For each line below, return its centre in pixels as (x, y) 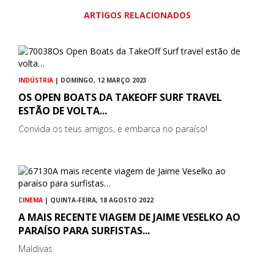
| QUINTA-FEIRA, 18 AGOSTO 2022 (98, 200)
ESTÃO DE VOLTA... (63, 110)
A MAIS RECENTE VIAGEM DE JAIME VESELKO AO (129, 217)
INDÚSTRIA (36, 80)
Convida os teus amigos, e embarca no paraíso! (113, 128)
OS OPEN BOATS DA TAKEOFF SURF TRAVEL (120, 97)
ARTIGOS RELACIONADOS (137, 15)
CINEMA (31, 200)
